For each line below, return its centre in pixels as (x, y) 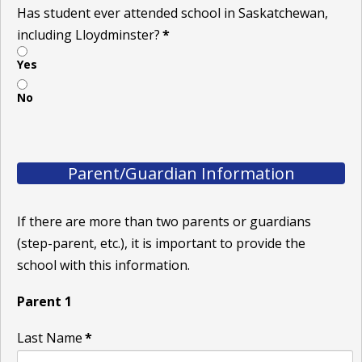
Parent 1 (44, 301)
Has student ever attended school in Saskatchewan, (173, 13)
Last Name (50, 337)
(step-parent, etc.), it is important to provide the (161, 243)
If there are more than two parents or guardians (164, 221)
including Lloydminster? (88, 34)
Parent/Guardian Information (181, 173)
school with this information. (103, 265)
